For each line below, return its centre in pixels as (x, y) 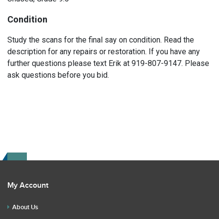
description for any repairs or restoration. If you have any (104, 52)
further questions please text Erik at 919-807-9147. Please (108, 63)
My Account (28, 186)
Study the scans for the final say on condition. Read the (101, 40)
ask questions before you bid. (58, 75)
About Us (25, 207)
